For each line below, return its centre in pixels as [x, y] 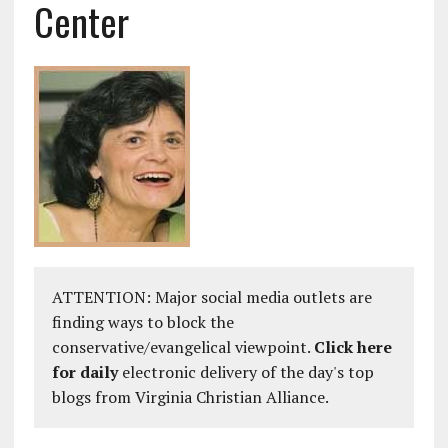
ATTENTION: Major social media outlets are [211, 297]
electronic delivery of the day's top [245, 372]
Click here [352, 347]
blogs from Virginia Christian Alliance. [190, 397]
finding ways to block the [142, 322]
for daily [84, 372]
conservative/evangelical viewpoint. [182, 347]
